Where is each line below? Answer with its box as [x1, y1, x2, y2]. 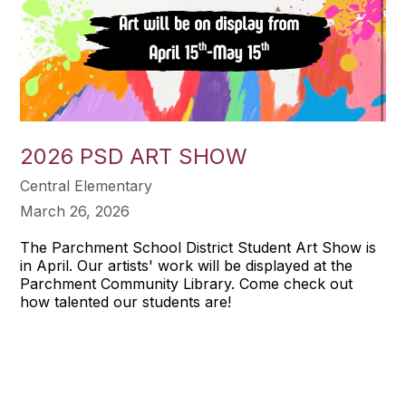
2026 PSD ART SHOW [20, 142, 248, 169]
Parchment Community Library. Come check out [20, 274, 353, 293]
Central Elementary [20, 176, 153, 195]
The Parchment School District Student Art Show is [20, 237, 377, 256]
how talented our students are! [20, 292, 232, 311]
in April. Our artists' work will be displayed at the [20, 256, 353, 275]
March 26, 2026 [20, 201, 130, 220]
